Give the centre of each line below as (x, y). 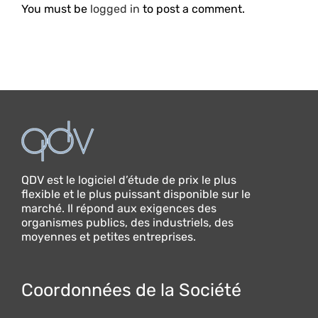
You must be (56, 9)
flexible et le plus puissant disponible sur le (136, 194)
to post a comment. (192, 9)
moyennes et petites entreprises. (109, 237)
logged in (115, 9)
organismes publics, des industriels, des (127, 223)
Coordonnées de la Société (131, 290)
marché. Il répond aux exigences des (119, 209)
